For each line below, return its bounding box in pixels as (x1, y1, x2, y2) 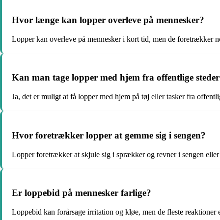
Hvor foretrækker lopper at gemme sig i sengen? (12, 130, 206, 140)
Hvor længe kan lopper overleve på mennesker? (12, 14, 204, 25)
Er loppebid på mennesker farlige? (12, 188, 151, 198)
